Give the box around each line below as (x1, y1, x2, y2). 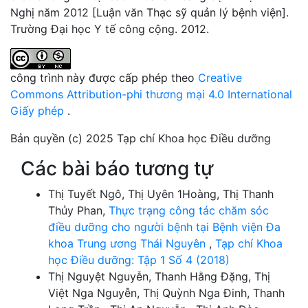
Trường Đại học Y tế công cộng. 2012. (10, 21, 209, 36)
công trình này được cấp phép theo (10, 70, 198, 85)
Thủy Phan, (48, 203, 109, 217)
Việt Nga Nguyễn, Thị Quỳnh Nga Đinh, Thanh (48, 285, 285, 300)
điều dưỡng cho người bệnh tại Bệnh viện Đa (48, 219, 280, 234)
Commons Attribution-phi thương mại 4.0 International (10, 87, 292, 101)
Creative (198, 70, 242, 85)
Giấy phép (10, 103, 67, 118)
